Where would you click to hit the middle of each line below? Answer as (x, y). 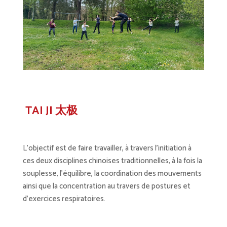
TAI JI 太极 (52, 111)
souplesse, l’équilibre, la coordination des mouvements (112, 174)
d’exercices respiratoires (63, 199)
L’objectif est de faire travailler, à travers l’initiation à (107, 148)
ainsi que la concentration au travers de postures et (106, 186)
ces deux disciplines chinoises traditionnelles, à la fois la (112, 161)
